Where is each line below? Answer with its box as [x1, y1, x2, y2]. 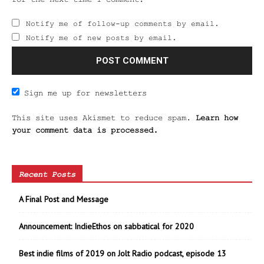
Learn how [196, 113, 238, 123]
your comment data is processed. [12, 125, 158, 135]
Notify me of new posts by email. [26, 33, 177, 42]
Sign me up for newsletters [24, 88, 147, 98]
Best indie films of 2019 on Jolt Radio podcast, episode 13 [19, 247, 226, 259]
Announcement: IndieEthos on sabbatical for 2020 [19, 220, 194, 232]
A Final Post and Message [19, 193, 108, 204]
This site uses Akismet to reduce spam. [12, 113, 196, 123]
